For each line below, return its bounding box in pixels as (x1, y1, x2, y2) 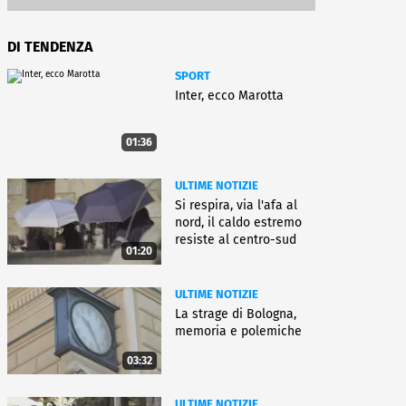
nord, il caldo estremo (175, 214, 302, 230)
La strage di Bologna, (175, 306, 296, 323)
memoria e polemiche (175, 324, 302, 340)
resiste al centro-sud (175, 231, 296, 247)
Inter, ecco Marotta (175, 88, 284, 103)
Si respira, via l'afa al (175, 197, 297, 213)
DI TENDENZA (7, 38, 92, 55)
